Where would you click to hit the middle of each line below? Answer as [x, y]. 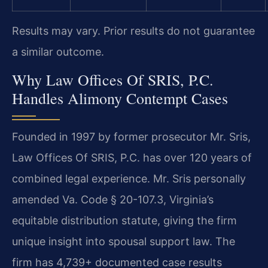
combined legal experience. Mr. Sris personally [129, 178]
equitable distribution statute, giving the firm [124, 220]
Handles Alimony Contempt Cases [120, 98]
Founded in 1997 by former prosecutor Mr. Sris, [131, 136]
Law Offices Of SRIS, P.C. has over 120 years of [132, 157]
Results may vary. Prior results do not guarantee [133, 31]
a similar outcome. [58, 51]
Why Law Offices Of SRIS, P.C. [113, 79]
